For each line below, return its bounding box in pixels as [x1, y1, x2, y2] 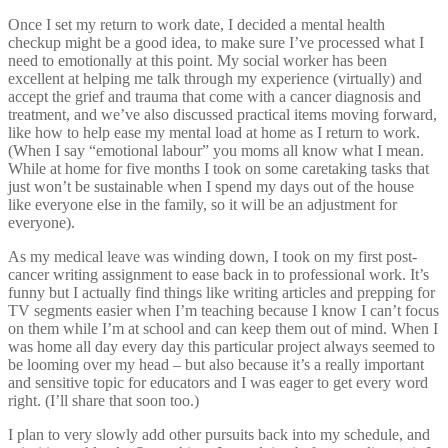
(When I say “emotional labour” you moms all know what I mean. [8, 141, 424, 159]
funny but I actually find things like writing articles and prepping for [8, 283, 435, 301]
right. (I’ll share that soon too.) [8, 391, 199, 409]
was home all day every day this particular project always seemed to [8, 337, 435, 355]
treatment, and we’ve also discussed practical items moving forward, [8, 105, 437, 123]
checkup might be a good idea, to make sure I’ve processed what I [8, 33, 424, 51]
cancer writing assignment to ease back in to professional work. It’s [8, 265, 429, 283]
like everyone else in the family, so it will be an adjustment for [8, 195, 397, 213]
